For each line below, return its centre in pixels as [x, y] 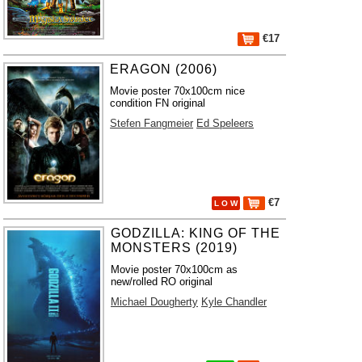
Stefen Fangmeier [152, 123]
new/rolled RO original [162, 282]
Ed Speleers [225, 123]
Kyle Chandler [234, 302]
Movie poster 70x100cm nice [178, 91]
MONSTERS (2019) [175, 248]
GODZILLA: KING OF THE [196, 233]
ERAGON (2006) [164, 69]
